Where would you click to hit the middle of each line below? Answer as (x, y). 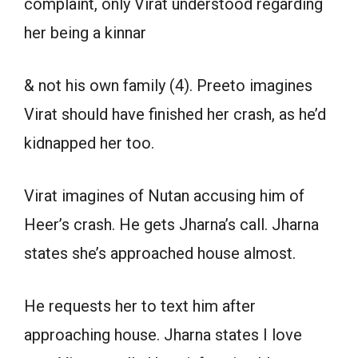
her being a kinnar (85, 33)
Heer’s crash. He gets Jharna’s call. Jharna (171, 225)
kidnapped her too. (89, 143)
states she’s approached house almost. (160, 254)
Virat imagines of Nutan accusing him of (164, 196)
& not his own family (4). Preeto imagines (168, 86)
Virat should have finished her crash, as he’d (175, 115)
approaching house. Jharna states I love (163, 335)
